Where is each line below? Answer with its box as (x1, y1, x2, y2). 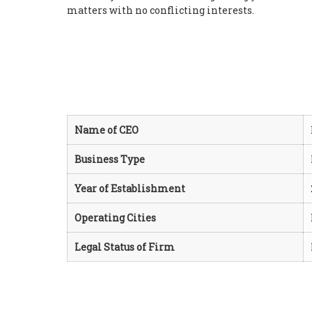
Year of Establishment (75, 182, 185, 195)
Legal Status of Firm (75, 240, 175, 253)
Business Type (75, 153, 145, 166)
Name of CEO (75, 123, 139, 136)
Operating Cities (75, 211, 156, 224)
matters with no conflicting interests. (67, 3, 254, 17)
